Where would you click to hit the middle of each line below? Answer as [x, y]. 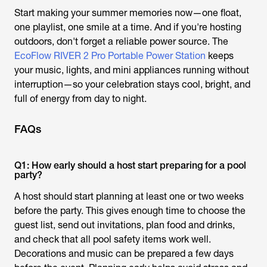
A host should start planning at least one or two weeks [129, 196]
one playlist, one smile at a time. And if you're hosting [128, 27]
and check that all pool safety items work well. [113, 239]
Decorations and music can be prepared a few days [124, 253]
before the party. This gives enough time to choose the [130, 210]
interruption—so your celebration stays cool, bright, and [132, 84]
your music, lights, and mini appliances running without [132, 70]
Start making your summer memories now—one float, [128, 13]
